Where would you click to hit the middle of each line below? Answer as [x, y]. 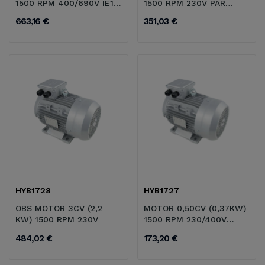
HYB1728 [33, 191]
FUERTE [160, 14]
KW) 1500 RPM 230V [57, 220]
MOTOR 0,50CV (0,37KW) [195, 209]
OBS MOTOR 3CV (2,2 [59, 209]
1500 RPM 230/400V [185, 220]
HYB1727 [161, 191]
